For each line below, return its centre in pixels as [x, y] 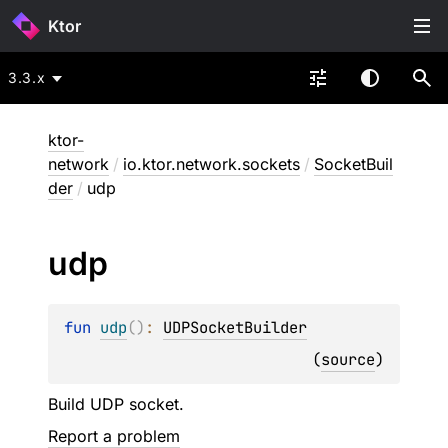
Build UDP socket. [116, 404]
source [348, 359]
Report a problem [114, 436]
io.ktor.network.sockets [211, 164]
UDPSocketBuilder [235, 327]
